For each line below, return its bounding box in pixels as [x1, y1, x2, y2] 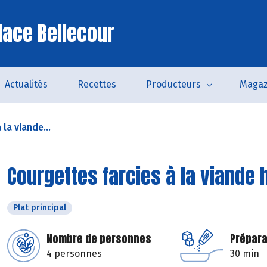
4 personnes [46, 248, 102, 259]
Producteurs [145, 79, 201, 90]
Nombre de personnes [46, 231, 151, 247]
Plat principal [13, 203, 66, 213]
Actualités [4, 79, 48, 90]
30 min [230, 248, 259, 259]
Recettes [77, 79, 116, 90]
